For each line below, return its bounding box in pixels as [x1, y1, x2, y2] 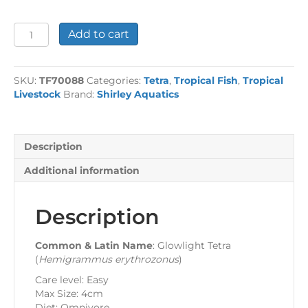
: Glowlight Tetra [153, 239, 231, 252]
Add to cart [67, 27, 129, 41]
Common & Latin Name [35, 239, 153, 252]
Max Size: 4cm [35, 287, 103, 300]
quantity [13, 50, 56, 63]
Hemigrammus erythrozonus [38, 253, 179, 266]
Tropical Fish [174, 74, 238, 87]
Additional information [24, 164, 140, 177]
